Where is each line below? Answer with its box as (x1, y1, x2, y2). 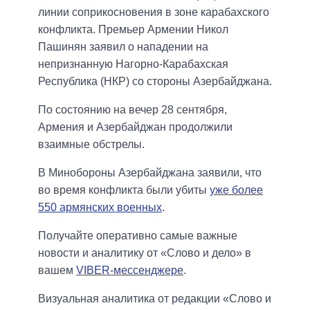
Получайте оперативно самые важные (38, 230, 237, 242)
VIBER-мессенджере (76, 264, 183, 277)
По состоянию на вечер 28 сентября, (38, 104, 227, 116)
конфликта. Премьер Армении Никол (38, 24, 228, 36)
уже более (210, 184, 263, 197)
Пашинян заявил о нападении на (38, 41, 208, 53)
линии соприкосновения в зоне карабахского (38, 6, 269, 19)
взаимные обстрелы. (38, 138, 145, 151)
